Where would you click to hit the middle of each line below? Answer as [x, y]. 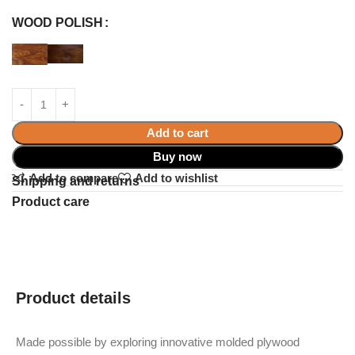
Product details [73, 298]
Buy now [177, 156]
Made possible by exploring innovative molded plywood [158, 342]
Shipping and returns [76, 181]
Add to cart [177, 132]
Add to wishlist [176, 178]
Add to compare [73, 178]
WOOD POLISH [57, 22]
